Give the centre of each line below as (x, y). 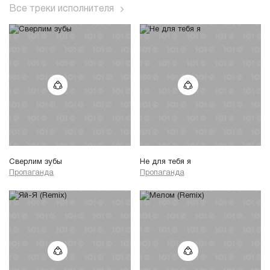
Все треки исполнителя (61, 9)
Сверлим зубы (36, 162)
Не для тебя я (165, 162)
